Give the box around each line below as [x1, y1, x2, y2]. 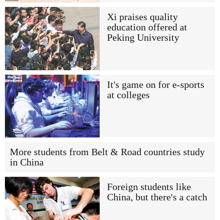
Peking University [107, 32, 179, 43]
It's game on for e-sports [107, 79, 204, 90]
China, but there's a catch [107, 192, 207, 202]
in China [10, 157, 44, 167]
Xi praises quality [107, 12, 178, 23]
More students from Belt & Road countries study [10, 146, 205, 157]
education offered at [107, 22, 187, 33]
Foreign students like [107, 181, 191, 192]
